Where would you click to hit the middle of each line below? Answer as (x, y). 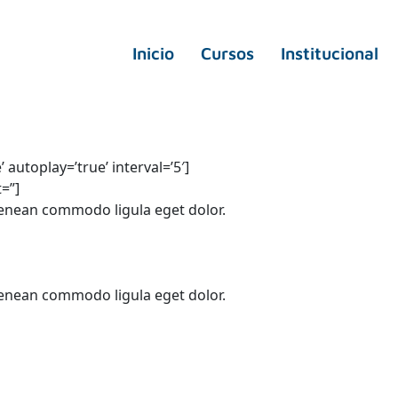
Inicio (153, 53)
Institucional (330, 53)
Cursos (227, 53)
